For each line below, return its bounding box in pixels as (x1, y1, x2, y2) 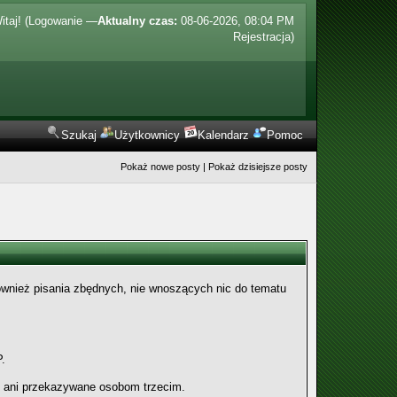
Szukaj (61, 128, 97, 142)
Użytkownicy (114, 128, 181, 142)
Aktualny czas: (97, 14, 178, 27)
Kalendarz (198, 128, 250, 142)
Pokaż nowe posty (121, 161, 201, 172)
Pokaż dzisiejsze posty (208, 161, 308, 172)
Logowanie (28, 14, 83, 27)
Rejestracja (233, 30, 292, 43)
